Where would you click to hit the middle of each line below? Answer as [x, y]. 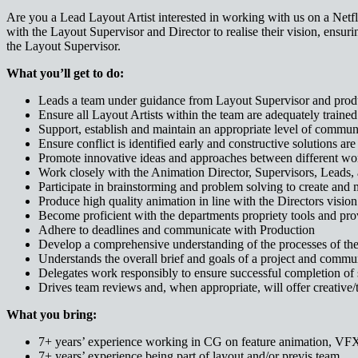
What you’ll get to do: [65, 74]
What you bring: [52, 315]
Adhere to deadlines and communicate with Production [177, 230]
